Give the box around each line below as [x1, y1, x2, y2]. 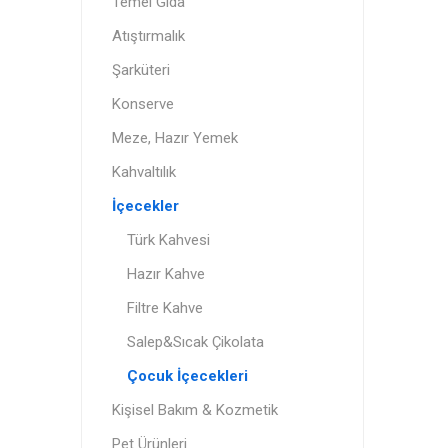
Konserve [111, 95, 174, 113]
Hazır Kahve [126, 265, 205, 283]
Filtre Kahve [126, 299, 203, 317]
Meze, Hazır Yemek [111, 129, 238, 147]
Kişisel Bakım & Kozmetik [111, 401, 278, 419]
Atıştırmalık [111, 27, 185, 45]
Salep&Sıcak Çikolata [126, 333, 264, 351]
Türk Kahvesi [126, 231, 210, 249]
